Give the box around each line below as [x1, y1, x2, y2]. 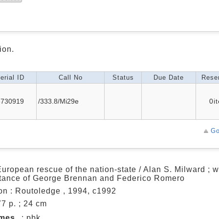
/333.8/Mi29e [38, 97, 79, 105]
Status [112, 74, 134, 81]
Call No [58, 74, 83, 81]
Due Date [153, 74, 184, 81]
